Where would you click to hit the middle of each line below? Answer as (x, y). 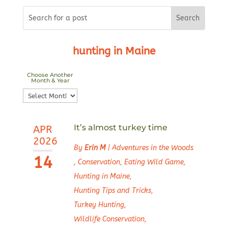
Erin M (95, 148)
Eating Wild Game (154, 162)
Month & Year (50, 81)
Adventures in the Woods (152, 148)
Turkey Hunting (99, 205)
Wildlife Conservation (109, 219)
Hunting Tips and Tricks (112, 191)
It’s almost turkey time (120, 128)
